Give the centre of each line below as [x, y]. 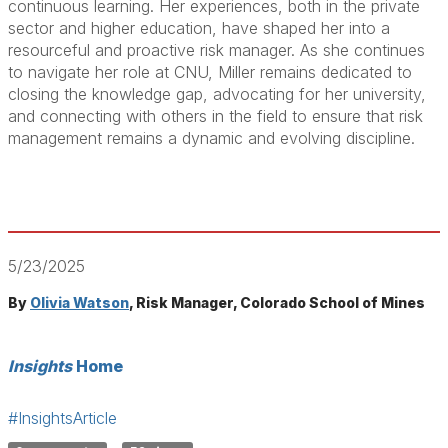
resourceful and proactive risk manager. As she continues [216, 50]
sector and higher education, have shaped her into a [199, 28]
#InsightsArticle [62, 418]
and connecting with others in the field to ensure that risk [215, 116]
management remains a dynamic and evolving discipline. [211, 138]
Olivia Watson [79, 302]
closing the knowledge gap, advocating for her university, [217, 94]
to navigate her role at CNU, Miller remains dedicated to [210, 72]
